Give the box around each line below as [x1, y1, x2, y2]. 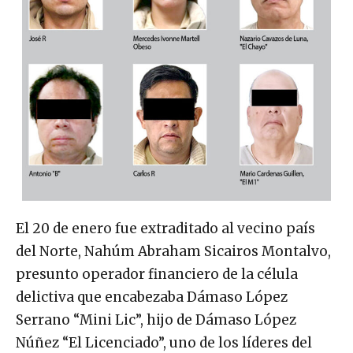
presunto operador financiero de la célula [16, 266, 298, 284]
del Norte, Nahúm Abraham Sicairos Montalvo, [16, 243, 331, 261]
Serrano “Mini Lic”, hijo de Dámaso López [16, 311, 296, 329]
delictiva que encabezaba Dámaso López [16, 288, 288, 307]
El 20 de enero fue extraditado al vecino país [16, 220, 315, 238]
